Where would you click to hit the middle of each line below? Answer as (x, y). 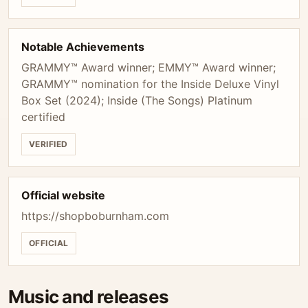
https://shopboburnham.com (95, 216)
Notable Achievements (83, 47)
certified (43, 117)
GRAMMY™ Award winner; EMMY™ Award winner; (148, 67)
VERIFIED (48, 144)
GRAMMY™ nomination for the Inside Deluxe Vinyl (150, 84)
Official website (63, 195)
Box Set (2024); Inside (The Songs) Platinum (137, 100)
